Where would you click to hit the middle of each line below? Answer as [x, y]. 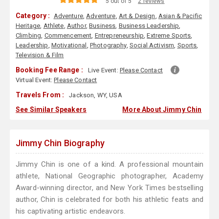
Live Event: [104, 70]
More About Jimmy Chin [162, 110]
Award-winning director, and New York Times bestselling [109, 188]
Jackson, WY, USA [95, 95]
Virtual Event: [35, 80]
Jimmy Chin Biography [60, 143]
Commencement [68, 36]
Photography [108, 45]
